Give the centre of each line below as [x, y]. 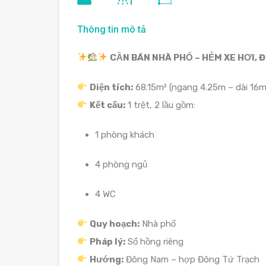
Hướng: [107, 259]
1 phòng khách [125, 134]
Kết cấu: [108, 105]
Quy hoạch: [115, 224]
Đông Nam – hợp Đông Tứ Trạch [192, 259]
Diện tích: [112, 87]
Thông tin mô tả [112, 29]
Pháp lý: [108, 241]
